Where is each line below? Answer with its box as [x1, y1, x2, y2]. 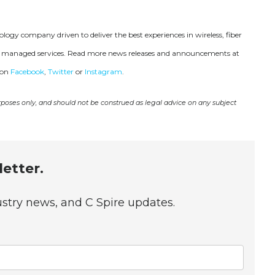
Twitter [48, 67, 74, 77]
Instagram [85, 67, 123, 77]
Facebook [10, 67, 45, 77]
